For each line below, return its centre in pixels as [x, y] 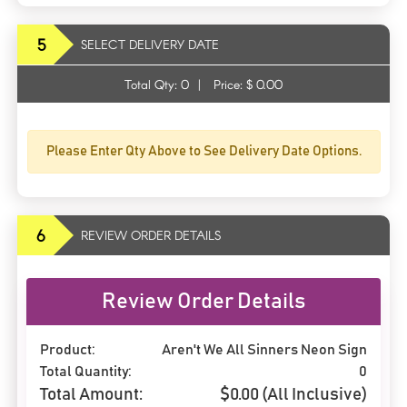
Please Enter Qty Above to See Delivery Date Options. [203, 151]
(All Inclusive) [313, 394]
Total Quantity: [86, 371]
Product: [68, 349]
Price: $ [235, 84]
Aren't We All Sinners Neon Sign [264, 349]
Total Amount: [91, 394]
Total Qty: [153, 84]
